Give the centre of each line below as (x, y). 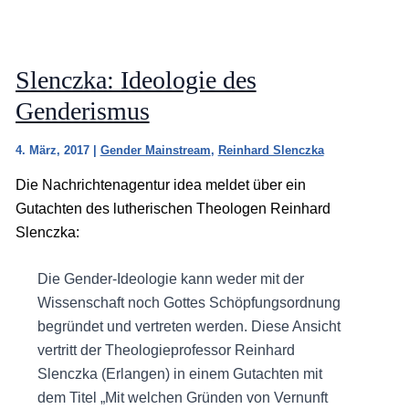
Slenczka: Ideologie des (136, 79)
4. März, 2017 (54, 150)
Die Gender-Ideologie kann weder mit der (170, 279)
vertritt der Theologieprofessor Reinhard (166, 351)
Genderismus (82, 110)
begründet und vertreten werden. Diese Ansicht (189, 327)
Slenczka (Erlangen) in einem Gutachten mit (179, 374)
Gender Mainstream (155, 150)
